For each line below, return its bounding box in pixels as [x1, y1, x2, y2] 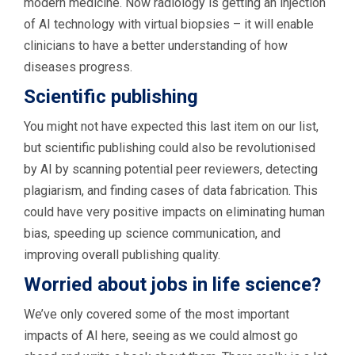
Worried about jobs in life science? [24, 273, 321, 296]
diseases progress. [24, 59, 132, 74]
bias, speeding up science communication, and [24, 225, 281, 241]
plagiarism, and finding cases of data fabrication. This [24, 182, 318, 198]
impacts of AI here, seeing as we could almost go [24, 327, 298, 343]
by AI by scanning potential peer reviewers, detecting [24, 161, 318, 177]
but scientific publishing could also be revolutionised [24, 139, 315, 155]
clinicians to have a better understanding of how [24, 37, 288, 53]
